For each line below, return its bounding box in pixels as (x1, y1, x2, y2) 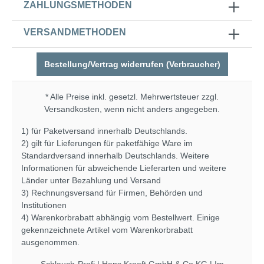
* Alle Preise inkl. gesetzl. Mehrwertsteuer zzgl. (45, 92, 219, 101)
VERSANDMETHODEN (24, 27, 126, 37)
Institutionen (21, 200, 67, 210)
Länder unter (21, 176, 72, 185)
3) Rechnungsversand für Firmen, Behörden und (21, 188, 203, 197)
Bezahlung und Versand (72, 176, 161, 185)
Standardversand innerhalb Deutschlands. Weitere (21, 151, 209, 160)
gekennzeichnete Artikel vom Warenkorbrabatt (21, 225, 193, 235)
